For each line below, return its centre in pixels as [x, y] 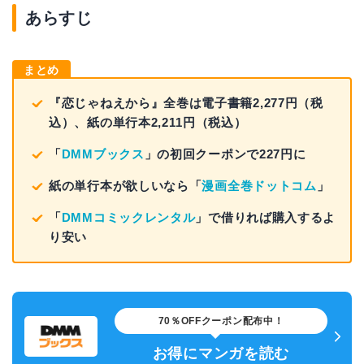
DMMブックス [103, 154]
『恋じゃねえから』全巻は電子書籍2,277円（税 [186, 103]
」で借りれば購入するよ [266, 218]
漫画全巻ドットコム [259, 186]
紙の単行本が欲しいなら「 [126, 186]
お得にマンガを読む [221, 354]
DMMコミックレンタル [128, 218]
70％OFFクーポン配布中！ [221, 321]
